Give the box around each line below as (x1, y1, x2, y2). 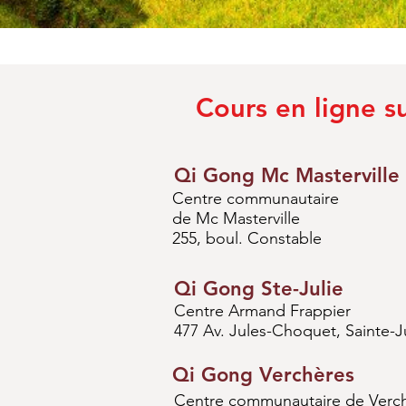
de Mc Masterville (172, 208, 304, 228)
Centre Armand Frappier (174, 301, 351, 321)
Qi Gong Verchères (172, 362, 354, 387)
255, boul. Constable (172, 228, 326, 248)
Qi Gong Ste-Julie (174, 276, 343, 301)
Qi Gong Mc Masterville (174, 163, 400, 188)
